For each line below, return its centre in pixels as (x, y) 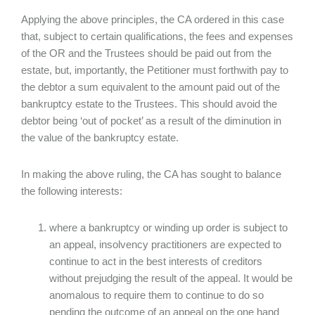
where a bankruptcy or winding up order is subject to (168, 227)
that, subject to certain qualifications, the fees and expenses (157, 36)
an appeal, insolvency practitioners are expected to (165, 244)
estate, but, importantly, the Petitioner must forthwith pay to (155, 70)
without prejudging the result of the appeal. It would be (171, 278)
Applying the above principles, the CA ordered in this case (153, 19)
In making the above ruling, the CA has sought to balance (151, 174)
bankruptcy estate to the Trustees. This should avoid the (149, 104)
